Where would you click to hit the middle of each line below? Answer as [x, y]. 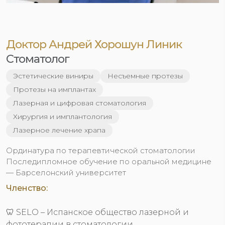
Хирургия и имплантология [63, 117]
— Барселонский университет [66, 173]
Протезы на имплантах [54, 89]
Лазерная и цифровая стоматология [80, 103]
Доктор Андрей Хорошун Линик [94, 44]
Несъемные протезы [145, 76]
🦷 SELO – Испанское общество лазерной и [97, 212]
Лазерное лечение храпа [59, 130]
